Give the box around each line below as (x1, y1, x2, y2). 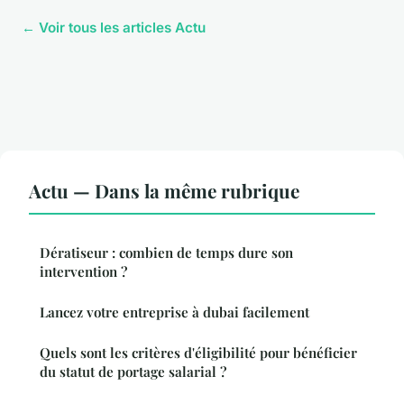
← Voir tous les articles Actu (22, 18, 206, 36)
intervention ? (40, 262, 127, 280)
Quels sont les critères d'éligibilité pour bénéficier (40, 343, 357, 362)
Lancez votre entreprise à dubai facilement (40, 302, 309, 321)
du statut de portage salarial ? (40, 362, 226, 381)
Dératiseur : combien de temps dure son (40, 243, 293, 262)
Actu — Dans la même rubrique (29, 177, 299, 203)
